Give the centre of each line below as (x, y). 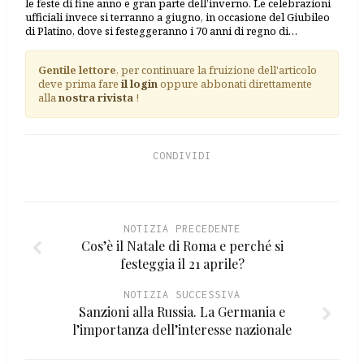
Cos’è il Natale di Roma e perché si (182, 246)
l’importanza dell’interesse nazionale (182, 330)
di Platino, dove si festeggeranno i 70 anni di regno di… (161, 31)
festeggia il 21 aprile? (182, 264)
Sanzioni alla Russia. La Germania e (182, 312)
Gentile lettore (77, 70)
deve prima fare (80, 84)
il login (139, 84)
